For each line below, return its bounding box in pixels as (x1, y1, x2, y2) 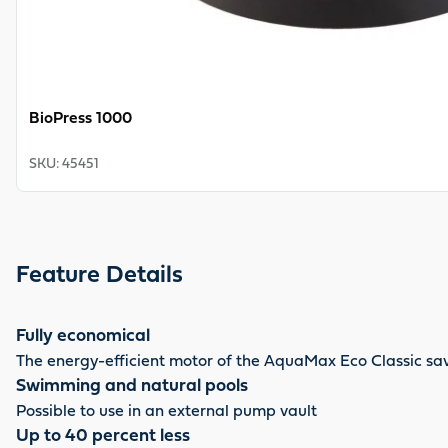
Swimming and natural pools (16, 378, 248, 395)
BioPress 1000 (29, 111, 132, 126)
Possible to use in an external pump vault (16, 404, 317, 419)
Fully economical (16, 328, 150, 345)
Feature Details (16, 264, 183, 287)
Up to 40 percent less (16, 428, 190, 445)
